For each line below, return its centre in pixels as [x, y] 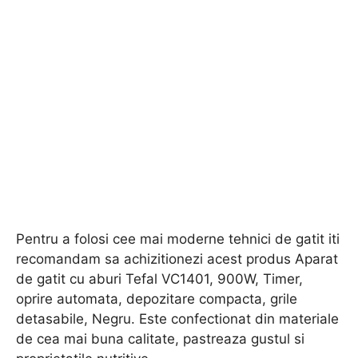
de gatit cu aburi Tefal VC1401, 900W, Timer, [159, 278]
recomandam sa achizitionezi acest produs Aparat [177, 259]
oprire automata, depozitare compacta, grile [157, 298]
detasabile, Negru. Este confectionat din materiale [177, 318]
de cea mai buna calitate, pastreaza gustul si [160, 338]
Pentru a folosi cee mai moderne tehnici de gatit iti [178, 239]
